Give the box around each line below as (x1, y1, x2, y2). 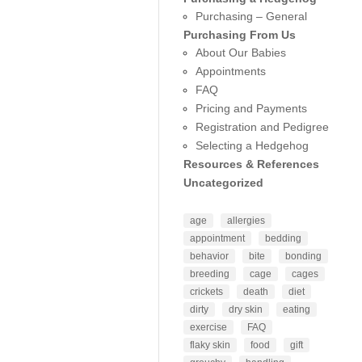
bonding (284, 250, 322, 262)
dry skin (228, 304, 263, 315)
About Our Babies (195, 46, 286, 59)
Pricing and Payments (195, 102, 307, 115)
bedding (264, 233, 301, 244)
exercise (189, 322, 227, 333)
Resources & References (183, 158, 319, 170)
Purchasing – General (195, 10, 307, 23)
